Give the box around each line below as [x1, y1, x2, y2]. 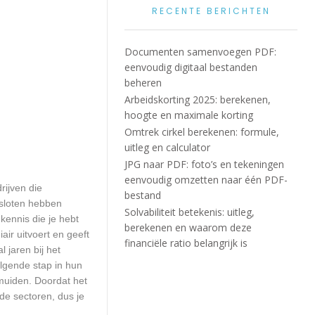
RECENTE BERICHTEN [151, 5, 271, 17]
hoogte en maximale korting [124, 108, 254, 122]
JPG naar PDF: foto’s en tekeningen [124, 157, 285, 171]
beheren [124, 76, 162, 89]
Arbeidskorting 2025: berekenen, [124, 93, 271, 106]
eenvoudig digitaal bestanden [124, 60, 258, 74]
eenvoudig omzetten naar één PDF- [124, 173, 288, 186]
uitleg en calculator [124, 141, 211, 154]
